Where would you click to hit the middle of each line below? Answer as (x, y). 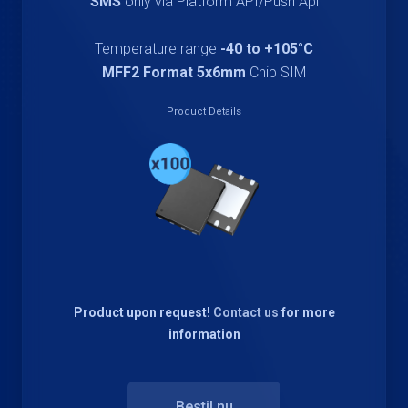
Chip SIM (276, 72)
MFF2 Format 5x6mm (174, 72)
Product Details (204, 111)
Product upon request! (143, 313)
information (204, 335)
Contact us (245, 313)
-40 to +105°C (267, 48)
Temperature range (158, 48)
